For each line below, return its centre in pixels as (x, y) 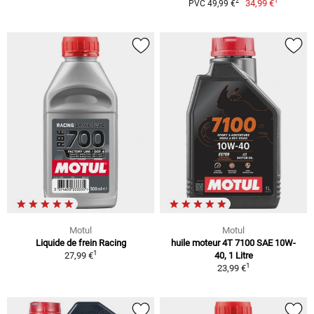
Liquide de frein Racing (81, 243)
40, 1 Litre (233, 256)
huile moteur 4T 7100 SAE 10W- (233, 243)
